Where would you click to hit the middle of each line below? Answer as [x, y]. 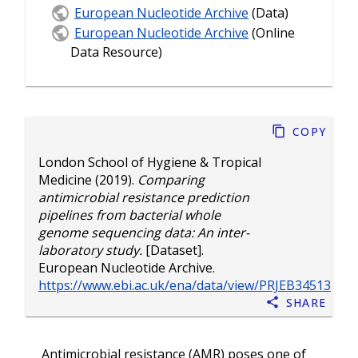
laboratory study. [90, 251]
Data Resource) [116, 52]
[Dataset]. [173, 251]
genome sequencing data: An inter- [144, 233]
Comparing [171, 180]
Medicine [65, 180]
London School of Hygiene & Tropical [150, 163]
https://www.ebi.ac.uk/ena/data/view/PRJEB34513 [185, 286]
